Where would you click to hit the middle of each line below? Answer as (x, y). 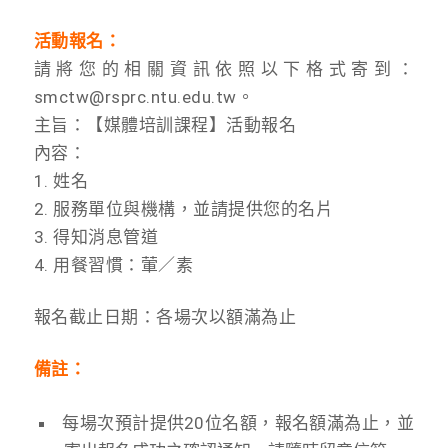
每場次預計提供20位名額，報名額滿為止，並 (238, 423)
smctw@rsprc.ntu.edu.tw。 (144, 97)
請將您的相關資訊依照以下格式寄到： (224, 69)
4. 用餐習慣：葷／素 (113, 265)
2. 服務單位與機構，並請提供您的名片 (183, 209)
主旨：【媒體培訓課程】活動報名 (165, 125)
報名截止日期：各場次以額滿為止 (165, 317)
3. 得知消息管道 (96, 237)
